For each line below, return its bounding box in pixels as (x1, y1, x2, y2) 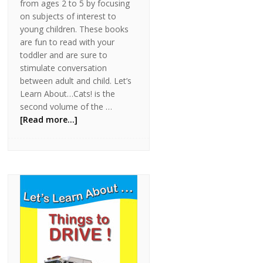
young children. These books (20, 23, 129, 35)
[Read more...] (20, 114, 78, 126)
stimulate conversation (20, 62, 107, 74)
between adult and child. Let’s (20, 75, 132, 87)
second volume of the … (20, 101, 113, 113)
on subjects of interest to (20, 11, 117, 22)
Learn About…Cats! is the (20, 88, 116, 100)
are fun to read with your (20, 36, 115, 48)
